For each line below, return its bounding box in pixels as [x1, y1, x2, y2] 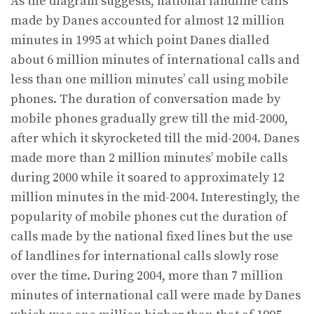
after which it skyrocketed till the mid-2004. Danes [11, 130, 299, 147]
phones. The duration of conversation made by [11, 91, 280, 108]
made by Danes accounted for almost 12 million [11, 13, 285, 29]
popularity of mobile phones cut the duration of [11, 209, 287, 226]
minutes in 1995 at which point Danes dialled [11, 32, 269, 49]
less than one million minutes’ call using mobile [11, 71, 289, 88]
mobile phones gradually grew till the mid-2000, [11, 111, 288, 128]
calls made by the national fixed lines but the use [11, 228, 293, 245]
